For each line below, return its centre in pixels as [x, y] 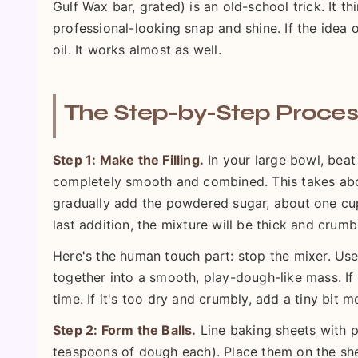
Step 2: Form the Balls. [125, 330]
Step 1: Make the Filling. [128, 160]
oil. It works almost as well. [137, 50]
